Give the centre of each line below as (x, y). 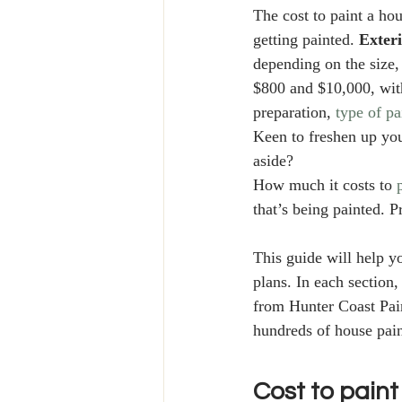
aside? (275, 162)
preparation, (294, 114)
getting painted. (306, 41)
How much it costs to (325, 186)
